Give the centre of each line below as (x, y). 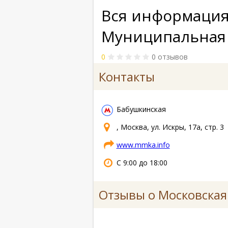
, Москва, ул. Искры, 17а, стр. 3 (170, 127)
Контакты (126, 77)
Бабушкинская (141, 109)
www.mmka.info (143, 145)
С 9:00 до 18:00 (142, 162)
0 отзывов (169, 57)
